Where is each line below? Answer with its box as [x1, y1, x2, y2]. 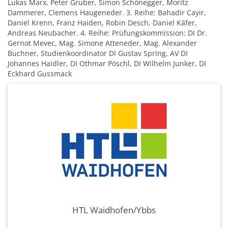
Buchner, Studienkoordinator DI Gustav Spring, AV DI [8, 48, 188, 58]
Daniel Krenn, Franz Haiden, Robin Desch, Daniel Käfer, [8, 17, 197, 27]
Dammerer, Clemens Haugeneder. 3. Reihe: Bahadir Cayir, [8, 7, 206, 17]
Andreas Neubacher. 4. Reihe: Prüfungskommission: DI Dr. [8, 27, 207, 38]
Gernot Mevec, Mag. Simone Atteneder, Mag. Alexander [8, 38, 197, 48]
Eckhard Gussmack [8, 68, 72, 78]
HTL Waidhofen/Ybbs [72, 204, 156, 216]
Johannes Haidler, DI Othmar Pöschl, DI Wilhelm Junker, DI [8, 58, 206, 68]
